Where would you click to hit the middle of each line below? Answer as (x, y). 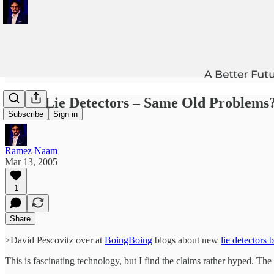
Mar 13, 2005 (31, 161)
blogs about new (187, 240)
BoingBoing (128, 240)
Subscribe (26, 114)
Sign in (65, 114)
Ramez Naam (31, 150)
